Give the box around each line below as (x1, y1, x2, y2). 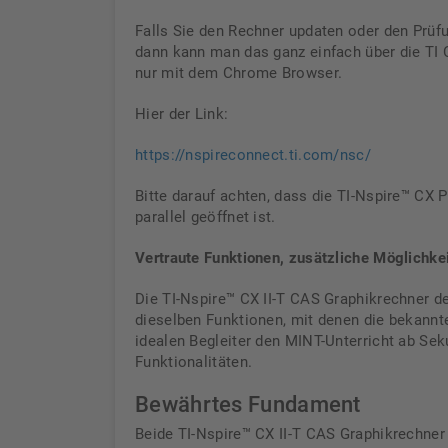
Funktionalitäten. (135, 353, 253, 371)
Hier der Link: (135, 105, 229, 123)
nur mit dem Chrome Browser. (135, 64, 343, 82)
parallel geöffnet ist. (135, 208, 276, 226)
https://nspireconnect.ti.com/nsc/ (135, 146, 371, 164)
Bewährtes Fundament (135, 392, 361, 417)
